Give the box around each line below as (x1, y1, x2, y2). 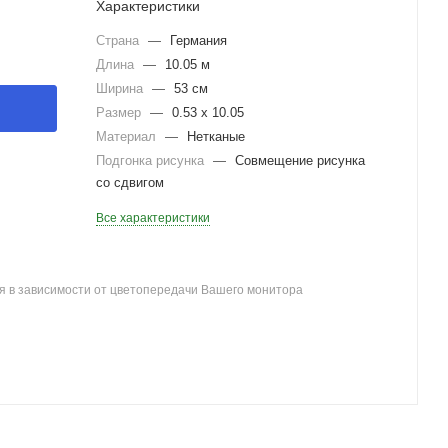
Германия (170, 33, 227, 48)
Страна (96, 33, 143, 48)
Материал (96, 129, 160, 144)
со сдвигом (96, 175, 164, 190)
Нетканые (187, 129, 245, 144)
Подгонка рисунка (96, 153, 208, 168)
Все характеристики (96, 211, 210, 225)
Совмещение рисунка (235, 153, 365, 168)
